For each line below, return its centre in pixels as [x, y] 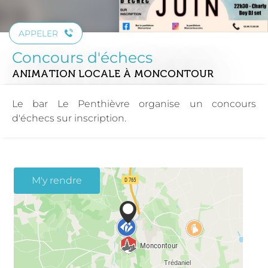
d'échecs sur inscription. [69, 118]
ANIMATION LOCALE [68, 73]
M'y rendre [57, 180]
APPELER [38, 33]
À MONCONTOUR [168, 73]
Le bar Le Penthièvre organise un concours [134, 103]
